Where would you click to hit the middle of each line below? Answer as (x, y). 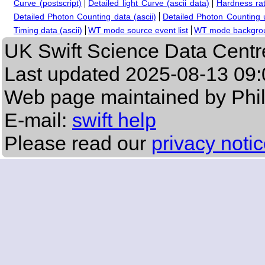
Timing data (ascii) (48, 30)
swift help (114, 120)
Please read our (78, 143)
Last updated (65, 74)
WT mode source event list (138, 30)
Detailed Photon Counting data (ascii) (85, 17)
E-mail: (38, 120)
